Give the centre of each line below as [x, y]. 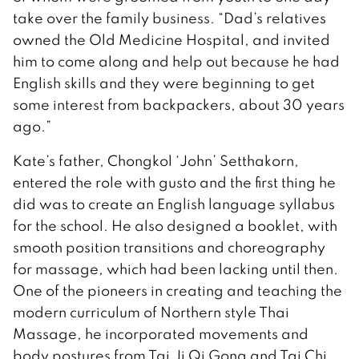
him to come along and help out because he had [176, 61]
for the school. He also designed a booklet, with [175, 225]
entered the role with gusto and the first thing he [174, 182]
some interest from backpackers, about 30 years [179, 104]
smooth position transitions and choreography [169, 247]
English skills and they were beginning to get [164, 83]
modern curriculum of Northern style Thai [151, 312]
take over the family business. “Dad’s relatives [169, 18]
